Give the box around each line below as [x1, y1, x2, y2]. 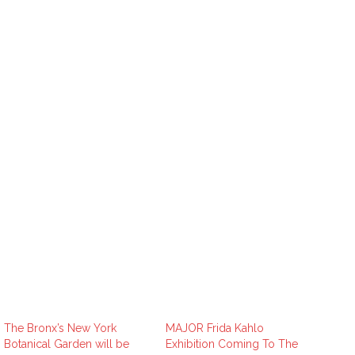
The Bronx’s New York [4, 322, 116, 335]
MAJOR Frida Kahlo [166, 322, 264, 335]
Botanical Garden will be [4, 338, 129, 351]
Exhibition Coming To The [166, 338, 298, 351]
